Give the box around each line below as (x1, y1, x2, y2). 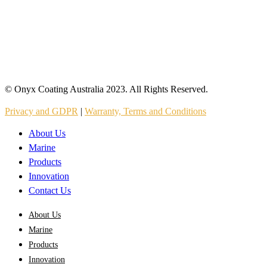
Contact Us (29, 185, 71, 195)
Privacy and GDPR (5, 105, 78, 116)
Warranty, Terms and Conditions (85, 105, 206, 116)
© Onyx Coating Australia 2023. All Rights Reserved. (5, 83, 208, 94)
